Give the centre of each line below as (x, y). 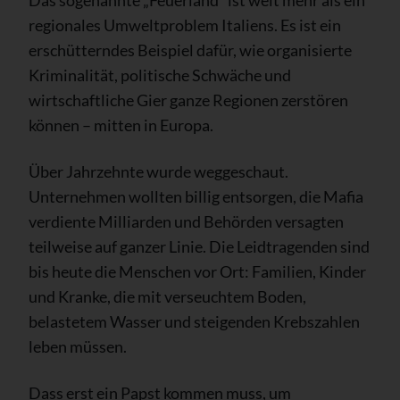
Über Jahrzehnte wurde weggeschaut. (158, 171)
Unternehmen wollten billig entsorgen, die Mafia (196, 196)
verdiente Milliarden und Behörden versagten (186, 221)
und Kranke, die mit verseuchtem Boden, (167, 296)
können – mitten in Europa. (121, 125)
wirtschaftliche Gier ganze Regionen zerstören (188, 100)
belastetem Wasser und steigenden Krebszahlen (194, 321)
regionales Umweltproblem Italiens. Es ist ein (185, 25)
